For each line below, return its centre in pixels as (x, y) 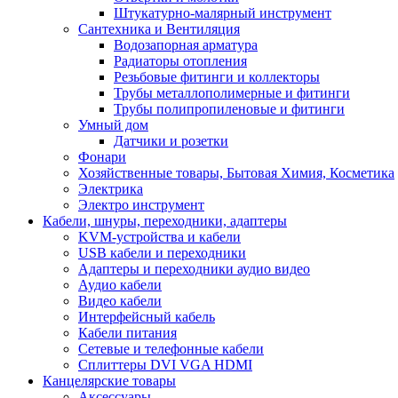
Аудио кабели (120, 285)
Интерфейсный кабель (147, 317)
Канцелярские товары (109, 381)
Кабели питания (127, 333)
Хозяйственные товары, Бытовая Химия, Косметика (236, 173)
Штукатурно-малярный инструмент (223, 13)
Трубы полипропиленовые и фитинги (229, 109)
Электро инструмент (141, 205)
